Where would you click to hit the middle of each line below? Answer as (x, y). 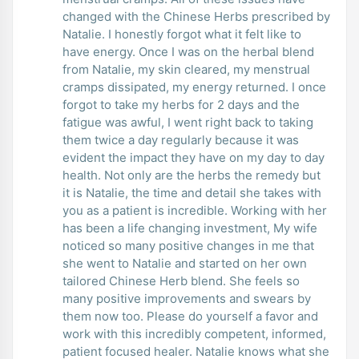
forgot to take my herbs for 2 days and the (181, 104)
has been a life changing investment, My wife (190, 228)
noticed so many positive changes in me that (188, 245)
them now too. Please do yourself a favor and (190, 316)
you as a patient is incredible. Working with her (195, 210)
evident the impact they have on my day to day (194, 157)
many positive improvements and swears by (187, 298)
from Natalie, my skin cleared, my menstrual (186, 69)
